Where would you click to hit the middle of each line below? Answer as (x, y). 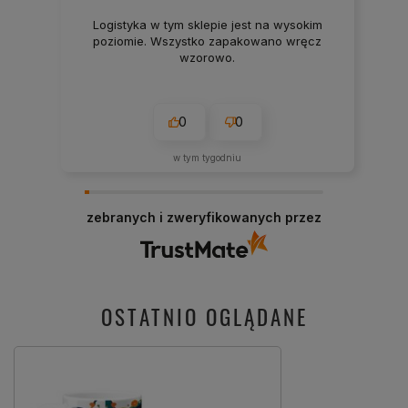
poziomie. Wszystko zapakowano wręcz (208, 41)
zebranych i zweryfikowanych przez (204, 218)
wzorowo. (208, 57)
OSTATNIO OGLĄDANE (204, 316)
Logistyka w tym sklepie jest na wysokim (207, 24)
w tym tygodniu (208, 158)
